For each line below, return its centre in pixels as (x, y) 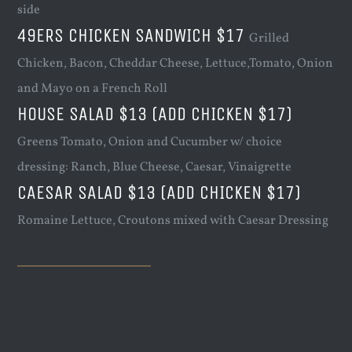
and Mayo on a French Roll (93, 89)
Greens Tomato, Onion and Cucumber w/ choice (150, 143)
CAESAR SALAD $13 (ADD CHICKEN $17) (159, 193)
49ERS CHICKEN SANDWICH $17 (134, 36)
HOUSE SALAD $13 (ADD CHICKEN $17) (155, 114)
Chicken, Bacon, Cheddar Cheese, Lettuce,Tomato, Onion (176, 64)
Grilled (269, 39)
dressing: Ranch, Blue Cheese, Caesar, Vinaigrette (155, 168)
